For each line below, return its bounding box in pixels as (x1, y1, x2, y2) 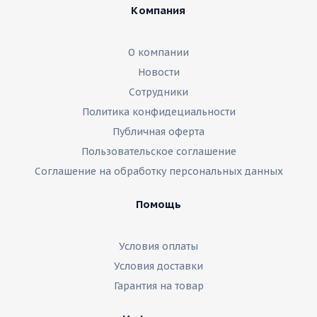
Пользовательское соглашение (81, 145, 236, 158)
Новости (137, 66, 180, 79)
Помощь (135, 197, 182, 211)
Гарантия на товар (113, 279, 204, 292)
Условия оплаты (119, 240, 198, 253)
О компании (128, 46, 189, 59)
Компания (131, 4, 186, 17)
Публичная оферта (113, 125, 204, 138)
